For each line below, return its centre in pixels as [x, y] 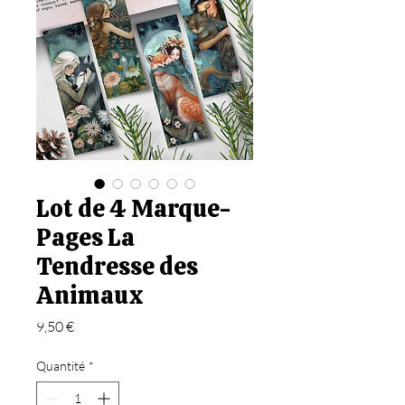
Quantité [61, 366]
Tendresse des [117, 267]
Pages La [85, 238]
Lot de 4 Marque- [134, 209]
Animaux [89, 296]
